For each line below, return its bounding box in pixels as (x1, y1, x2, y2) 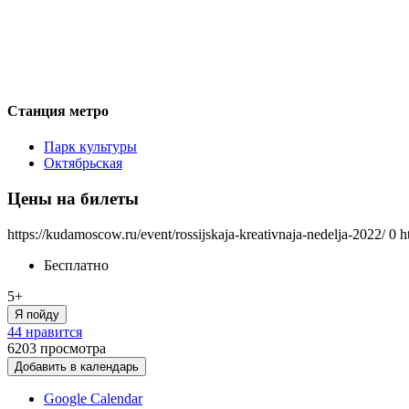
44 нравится (7, 323, 82, 340)
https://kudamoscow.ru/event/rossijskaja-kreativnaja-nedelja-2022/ (7, 225, 385, 242)
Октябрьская (44, 155, 122, 172)
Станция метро (7, 102, 109, 119)
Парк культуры (44, 139, 137, 155)
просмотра (40, 340, 106, 356)
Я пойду (15, 307, 59, 321)
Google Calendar (44, 390, 142, 406)
